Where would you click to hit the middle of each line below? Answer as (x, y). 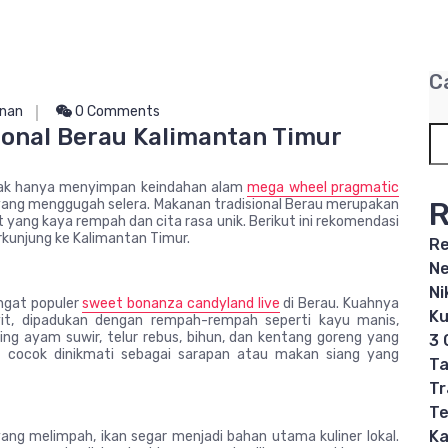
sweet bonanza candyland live (181, 303)
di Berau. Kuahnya (339, 303)
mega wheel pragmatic (323, 187)
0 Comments (116, 111)
